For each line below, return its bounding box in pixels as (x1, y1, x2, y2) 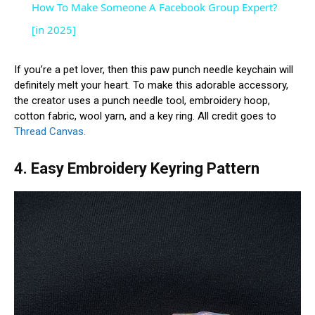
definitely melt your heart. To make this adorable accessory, (14, 78, 288, 91)
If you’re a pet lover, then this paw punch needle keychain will (14, 63, 293, 76)
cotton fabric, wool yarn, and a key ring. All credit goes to (14, 109, 276, 122)
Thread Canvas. (14, 124, 86, 138)
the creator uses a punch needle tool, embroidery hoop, (14, 94, 270, 107)
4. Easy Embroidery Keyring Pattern (14, 159, 259, 177)
